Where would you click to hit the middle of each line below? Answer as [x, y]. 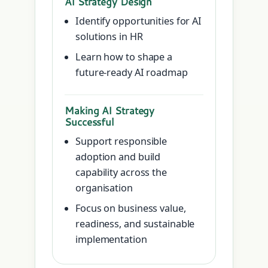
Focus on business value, [131, 208]
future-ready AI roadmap [132, 73]
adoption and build [118, 157]
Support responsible [121, 141]
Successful [90, 122]
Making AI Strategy [110, 110]
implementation [111, 240]
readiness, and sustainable [135, 224]
